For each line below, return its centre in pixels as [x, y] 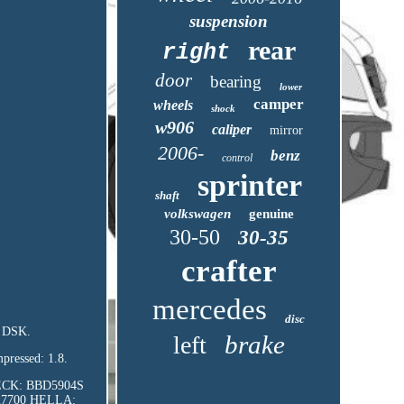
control [237, 158]
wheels [174, 105]
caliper [231, 129]
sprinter [250, 185]
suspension [229, 21]
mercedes [210, 309]
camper [279, 104]
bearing [236, 82]
